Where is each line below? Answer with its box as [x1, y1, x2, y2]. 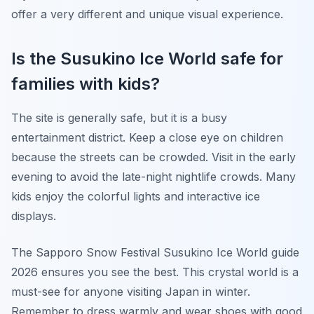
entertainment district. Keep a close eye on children [11, 130, 283, 144]
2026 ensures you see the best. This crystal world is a [11, 265, 299, 279]
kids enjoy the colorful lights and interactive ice [11, 189, 260, 203]
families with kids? [11, 74, 160, 94]
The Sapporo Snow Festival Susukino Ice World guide [11, 245, 299, 259]
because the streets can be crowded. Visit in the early [11, 150, 296, 164]
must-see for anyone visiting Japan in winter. [11, 285, 250, 299]
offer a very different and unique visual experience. [11, 7, 283, 21]
